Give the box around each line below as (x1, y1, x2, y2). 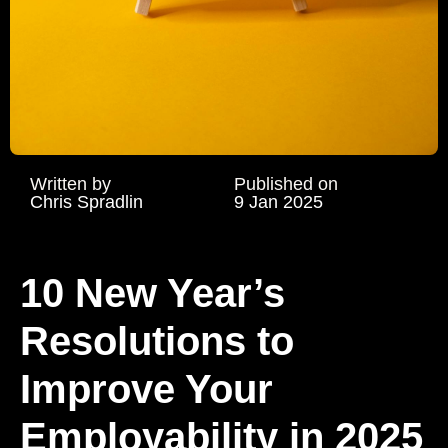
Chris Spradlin (30, 192, 143, 212)
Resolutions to (20, 319, 294, 363)
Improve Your (20, 367, 273, 411)
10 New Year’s (20, 271, 285, 315)
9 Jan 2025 (234, 192, 323, 212)
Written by (30, 174, 111, 194)
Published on (234, 174, 338, 194)
